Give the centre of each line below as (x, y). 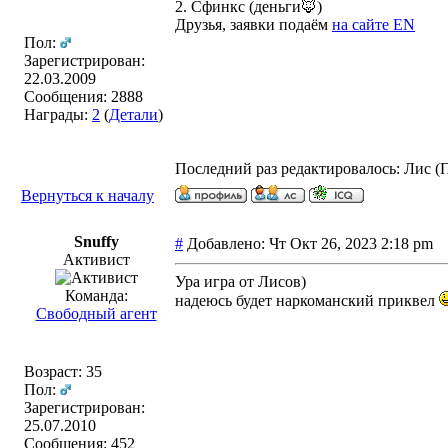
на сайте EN (373, 24)
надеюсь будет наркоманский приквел (307, 300)
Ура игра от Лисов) (240, 281)
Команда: (96, 295)
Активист (96, 259)
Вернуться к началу (87, 195)
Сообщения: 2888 (83, 96)
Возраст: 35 (63, 371)
